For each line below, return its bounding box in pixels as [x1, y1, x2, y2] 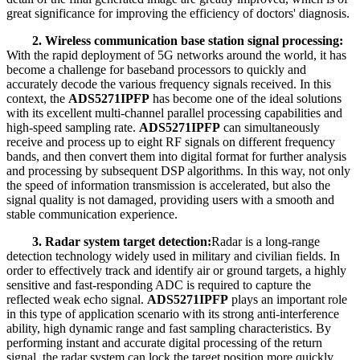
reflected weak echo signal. [6, 292, 147, 307]
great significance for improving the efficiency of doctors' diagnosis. [6, 6, 350, 21]
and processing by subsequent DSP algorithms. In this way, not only [6, 164, 350, 178]
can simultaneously [220, 121, 320, 135]
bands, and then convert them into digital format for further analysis [6, 149, 346, 164]
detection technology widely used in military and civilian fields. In [6, 249, 340, 264]
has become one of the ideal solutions [149, 92, 342, 106]
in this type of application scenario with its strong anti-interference [6, 307, 339, 321]
